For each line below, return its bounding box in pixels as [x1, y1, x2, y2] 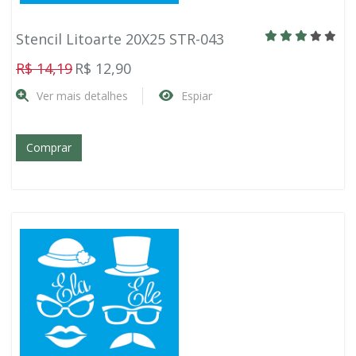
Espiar [181, 88, 212, 103]
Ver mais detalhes [37, 88, 128, 103]
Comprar [26, 140, 72, 155]
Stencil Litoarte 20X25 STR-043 [16, 29, 224, 48]
